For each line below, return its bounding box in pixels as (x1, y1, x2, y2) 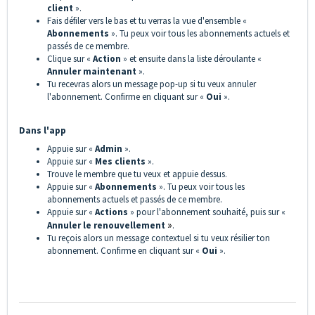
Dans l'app (19, 124, 66, 137)
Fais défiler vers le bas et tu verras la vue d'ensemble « (47, 15, 247, 27)
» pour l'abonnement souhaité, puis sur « (130, 206, 285, 219)
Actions (95, 206, 130, 219)
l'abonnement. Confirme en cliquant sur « (47, 91, 206, 103)
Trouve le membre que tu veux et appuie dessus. (47, 168, 227, 181)
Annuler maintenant (47, 65, 139, 78)
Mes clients (95, 155, 148, 168)
